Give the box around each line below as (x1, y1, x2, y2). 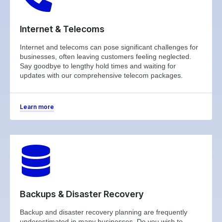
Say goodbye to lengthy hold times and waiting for (20, 62, 176, 70)
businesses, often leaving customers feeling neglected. (20, 53, 191, 61)
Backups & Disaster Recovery (20, 189, 144, 200)
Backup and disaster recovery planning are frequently (20, 208, 187, 217)
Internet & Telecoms (20, 24, 105, 35)
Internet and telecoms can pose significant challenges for (20, 43, 198, 52)
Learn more (20, 103, 54, 111)
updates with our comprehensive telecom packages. (20, 71, 183, 80)
